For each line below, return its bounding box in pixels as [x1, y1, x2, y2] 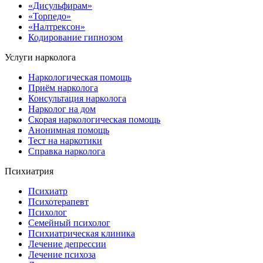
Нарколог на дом [28, 103, 96, 114]
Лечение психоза [28, 249, 96, 259]
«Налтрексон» [28, 21, 85, 32]
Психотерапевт [28, 196, 89, 207]
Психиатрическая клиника [28, 228, 135, 238]
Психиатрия [5, 166, 53, 176]
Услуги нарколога [5, 52, 76, 62]
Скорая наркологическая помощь [28, 114, 160, 124]
